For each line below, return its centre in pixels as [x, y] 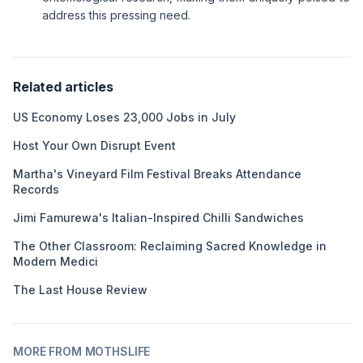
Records [36, 189]
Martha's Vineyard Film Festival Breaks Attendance [157, 174]
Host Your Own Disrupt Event [94, 145]
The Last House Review [80, 290]
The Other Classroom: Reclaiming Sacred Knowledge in [170, 246]
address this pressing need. [116, 15]
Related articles [63, 87]
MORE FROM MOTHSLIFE [82, 351]
